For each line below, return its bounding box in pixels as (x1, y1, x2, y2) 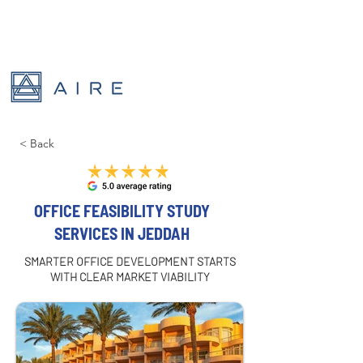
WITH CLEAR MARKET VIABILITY (49, 270, 210, 284)
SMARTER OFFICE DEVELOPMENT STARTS (23, 254, 236, 268)
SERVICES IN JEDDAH (53, 224, 190, 243)
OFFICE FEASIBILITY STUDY (33, 201, 210, 220)
